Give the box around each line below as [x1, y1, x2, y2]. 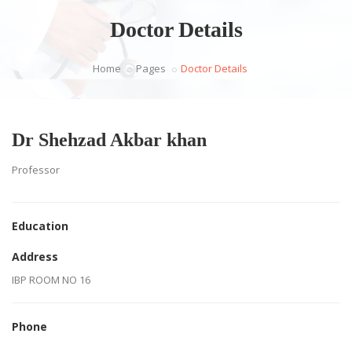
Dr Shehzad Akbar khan [12, 130, 207, 150]
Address [12, 249, 58, 264]
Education [12, 218, 68, 233]
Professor [12, 163, 60, 177]
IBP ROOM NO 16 [12, 273, 90, 287]
